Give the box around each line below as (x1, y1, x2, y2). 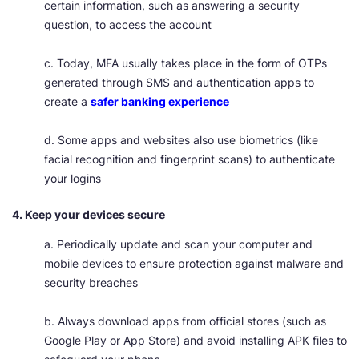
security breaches (44, 276, 138, 290)
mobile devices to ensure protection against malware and (44, 256, 344, 271)
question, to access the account (44, 18, 212, 32)
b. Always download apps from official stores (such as (44, 314, 326, 329)
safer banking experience (91, 95, 229, 109)
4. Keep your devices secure (12, 208, 165, 222)
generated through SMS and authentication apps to (44, 75, 314, 90)
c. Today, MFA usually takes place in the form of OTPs (44, 56, 327, 71)
